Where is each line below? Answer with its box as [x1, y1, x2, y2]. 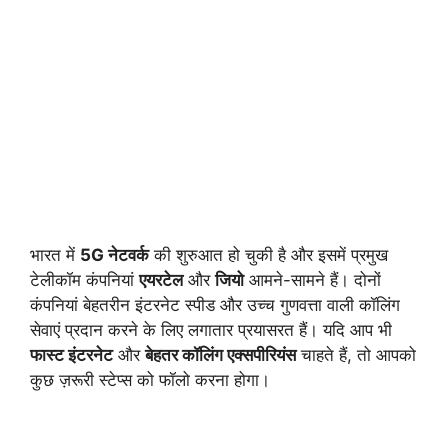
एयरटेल [139, 269, 183, 290]
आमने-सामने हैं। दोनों [244, 269, 381, 290]
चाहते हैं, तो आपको [296, 344, 416, 365]
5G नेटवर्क [80, 244, 149, 265]
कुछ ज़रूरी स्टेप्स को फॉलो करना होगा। [30, 369, 270, 390]
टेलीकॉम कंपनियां [30, 269, 139, 290]
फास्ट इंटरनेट [30, 344, 113, 365]
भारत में [30, 244, 80, 265]
